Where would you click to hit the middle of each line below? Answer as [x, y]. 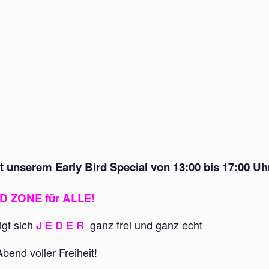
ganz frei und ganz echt [146, 224]
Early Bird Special [101, 167]
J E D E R [63, 225]
